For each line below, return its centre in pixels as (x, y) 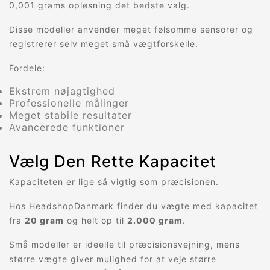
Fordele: (27, 68)
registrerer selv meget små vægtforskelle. (104, 44)
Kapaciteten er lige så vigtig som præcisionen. (114, 182)
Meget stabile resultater (71, 115)
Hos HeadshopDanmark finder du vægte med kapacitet (133, 206)
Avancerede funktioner (67, 127)
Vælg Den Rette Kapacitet (113, 162)
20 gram (44, 221)
